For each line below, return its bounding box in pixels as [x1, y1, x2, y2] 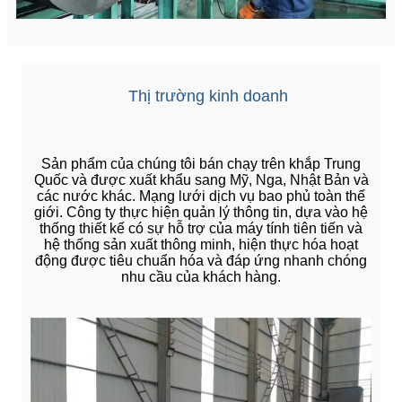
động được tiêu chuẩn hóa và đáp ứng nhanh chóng [35, 253, 367, 269]
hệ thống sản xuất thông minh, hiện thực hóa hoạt [44, 237, 358, 253]
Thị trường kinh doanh [127, 87, 288, 106]
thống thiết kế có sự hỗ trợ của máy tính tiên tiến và [39, 221, 363, 237]
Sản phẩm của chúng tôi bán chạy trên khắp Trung [41, 156, 361, 172]
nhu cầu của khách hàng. [121, 269, 281, 285]
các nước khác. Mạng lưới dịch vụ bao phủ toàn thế [37, 188, 365, 205]
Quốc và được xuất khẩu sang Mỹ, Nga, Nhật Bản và [33, 172, 369, 188]
